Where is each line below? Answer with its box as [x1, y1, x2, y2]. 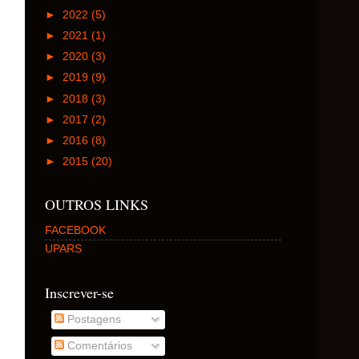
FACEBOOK [45, 224, 106, 236]
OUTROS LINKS [45, 195, 148, 215]
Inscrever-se [45, 282, 114, 302]
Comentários [63, 339, 132, 352]
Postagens [63, 313, 121, 325]
